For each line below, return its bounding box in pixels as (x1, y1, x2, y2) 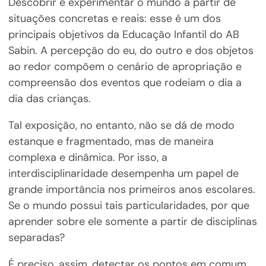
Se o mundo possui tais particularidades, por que (8, 198, 249, 213)
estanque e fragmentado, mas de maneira (8, 134, 214, 149)
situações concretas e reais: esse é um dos (8, 11, 221, 26)
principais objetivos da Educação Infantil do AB (8, 27, 239, 42)
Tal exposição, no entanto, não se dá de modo (8, 118, 235, 133)
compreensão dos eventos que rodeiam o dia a (8, 75, 242, 90)
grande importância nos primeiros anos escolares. (8, 182, 255, 197)
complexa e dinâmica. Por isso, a (8, 150, 167, 165)
